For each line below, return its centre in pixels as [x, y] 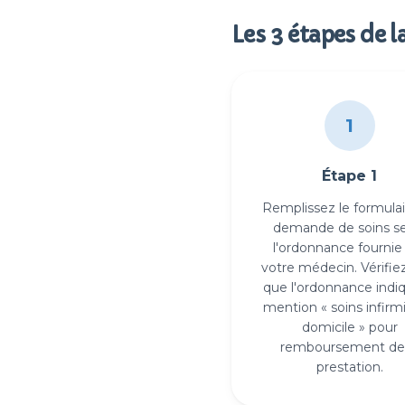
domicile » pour [349, 327]
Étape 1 [350, 176]
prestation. [349, 367]
